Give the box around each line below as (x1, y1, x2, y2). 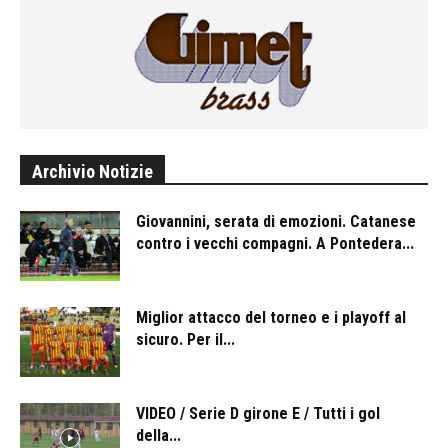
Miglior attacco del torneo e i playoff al (136, 308, 406, 328)
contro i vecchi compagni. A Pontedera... (136, 234, 414, 254)
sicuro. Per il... (136, 330, 235, 350)
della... (136, 426, 181, 446)
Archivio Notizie (32, 161, 153, 183)
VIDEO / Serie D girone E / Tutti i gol (136, 404, 380, 424)
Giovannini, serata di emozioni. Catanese (136, 212, 416, 232)
